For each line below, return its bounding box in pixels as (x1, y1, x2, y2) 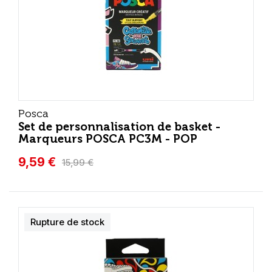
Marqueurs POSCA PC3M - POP (18, 132, 197, 146)
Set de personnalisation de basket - (18, 120, 220, 134)
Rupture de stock (30, 216, 104, 228)
